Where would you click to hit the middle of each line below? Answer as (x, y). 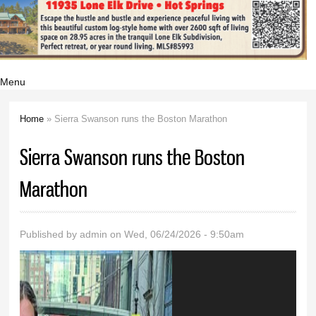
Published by (50, 234)
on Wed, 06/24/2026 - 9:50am (176, 234)
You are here (62, 137)
